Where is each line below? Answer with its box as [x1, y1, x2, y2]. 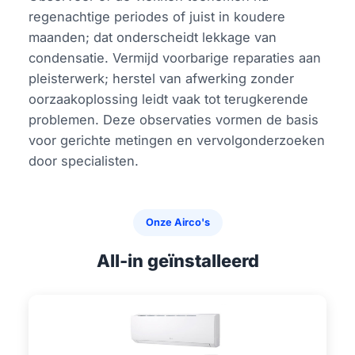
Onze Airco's [145, 216, 210, 229]
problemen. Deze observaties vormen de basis [29, 112, 319, 128]
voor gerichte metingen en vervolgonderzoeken [29, 132, 326, 149]
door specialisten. [29, 153, 139, 170]
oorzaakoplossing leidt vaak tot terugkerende [29, 91, 309, 108]
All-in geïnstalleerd [96, 250, 259, 272]
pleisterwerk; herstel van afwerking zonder [29, 71, 295, 87]
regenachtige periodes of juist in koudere [29, 9, 286, 25]
